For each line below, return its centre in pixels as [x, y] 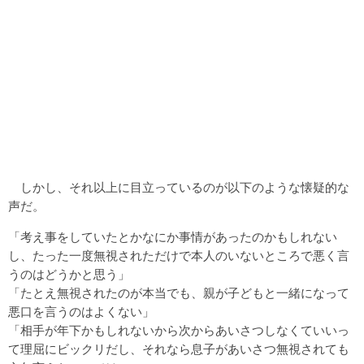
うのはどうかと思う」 [69, 275]
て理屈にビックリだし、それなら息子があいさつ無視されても [179, 349]
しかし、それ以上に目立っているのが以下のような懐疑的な [179, 188]
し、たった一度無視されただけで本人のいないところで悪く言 [179, 256]
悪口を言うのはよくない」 [81, 312]
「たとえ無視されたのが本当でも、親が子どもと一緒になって [179, 293]
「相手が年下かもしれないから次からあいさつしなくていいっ [179, 331]
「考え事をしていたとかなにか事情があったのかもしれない [173, 237]
